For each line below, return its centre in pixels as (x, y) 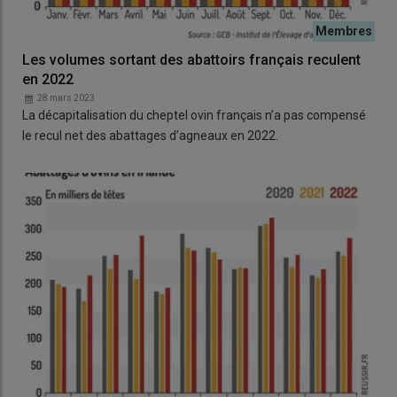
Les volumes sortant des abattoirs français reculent (191, 59)
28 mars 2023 (66, 97)
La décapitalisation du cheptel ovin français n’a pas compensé (194, 115)
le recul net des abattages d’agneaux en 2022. (150, 135)
